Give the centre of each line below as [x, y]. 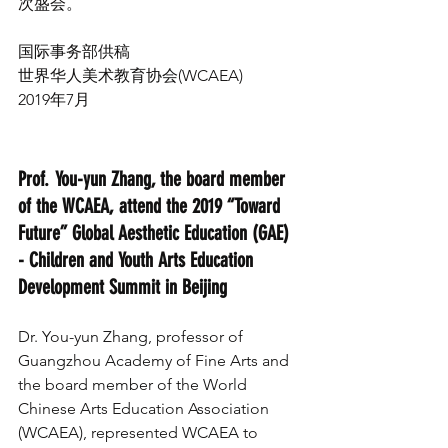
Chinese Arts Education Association [145, 408]
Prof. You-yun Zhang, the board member [154, 178]
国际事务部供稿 [74, 51]
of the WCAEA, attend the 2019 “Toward [151, 205]
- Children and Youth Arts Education [138, 259]
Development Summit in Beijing [122, 286]
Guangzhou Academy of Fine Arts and [155, 360]
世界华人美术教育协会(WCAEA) [130, 75]
